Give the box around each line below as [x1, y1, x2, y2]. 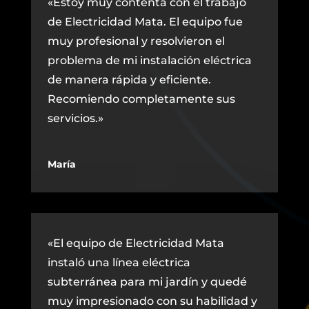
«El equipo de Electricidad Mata [47, 237, 224, 250]
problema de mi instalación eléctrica [47, 54, 252, 68]
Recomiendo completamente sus [47, 92, 235, 106]
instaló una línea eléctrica [47, 256, 190, 270]
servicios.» [47, 112, 103, 126]
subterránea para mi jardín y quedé [47, 275, 247, 289]
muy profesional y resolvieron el [47, 34, 225, 48]
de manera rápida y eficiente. [47, 73, 211, 87]
